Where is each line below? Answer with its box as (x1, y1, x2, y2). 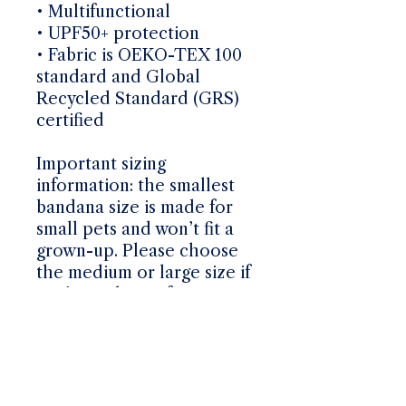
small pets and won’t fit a (36, 218, 234, 239)
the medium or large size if (36, 262, 250, 283)
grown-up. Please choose (36, 240, 238, 261)
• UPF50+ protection (36, 23, 199, 43)
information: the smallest (36, 175, 235, 196)
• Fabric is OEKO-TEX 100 (36, 44, 242, 65)
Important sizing (36, 153, 166, 174)
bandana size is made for (36, 197, 233, 217)
